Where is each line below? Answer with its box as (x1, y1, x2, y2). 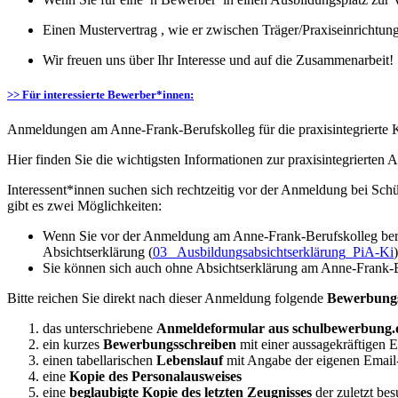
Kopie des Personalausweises (66, 369, 242, 385)
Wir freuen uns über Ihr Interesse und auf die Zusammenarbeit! (43, 52, 394, 68)
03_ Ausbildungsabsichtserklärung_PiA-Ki (153, 244, 394, 260)
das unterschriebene (43, 321, 156, 337)
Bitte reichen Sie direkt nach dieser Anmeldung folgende (7, 291, 327, 306)
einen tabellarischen (43, 353, 153, 369)
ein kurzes (43, 337, 103, 353)
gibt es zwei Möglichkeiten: (7, 198, 162, 214)
